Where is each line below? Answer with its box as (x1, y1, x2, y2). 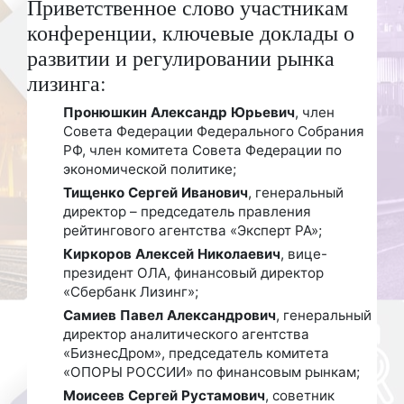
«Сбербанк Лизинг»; (63, 282, 198, 300)
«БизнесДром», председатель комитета (63, 344, 329, 362)
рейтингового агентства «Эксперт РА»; (63, 221, 322, 239)
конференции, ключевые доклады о (27, 17, 354, 47)
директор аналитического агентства (63, 325, 309, 343)
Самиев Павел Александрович (63, 306, 276, 324)
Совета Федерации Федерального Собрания (63, 122, 364, 140)
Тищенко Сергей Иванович (63, 183, 248, 201)
